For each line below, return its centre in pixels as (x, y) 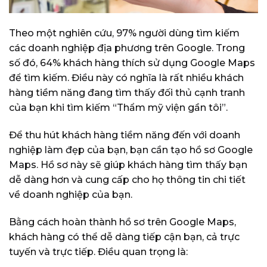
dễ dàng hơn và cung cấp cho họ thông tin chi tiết (127, 180)
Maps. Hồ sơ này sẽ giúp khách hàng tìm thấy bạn (128, 165)
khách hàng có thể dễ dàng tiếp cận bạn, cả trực (124, 237)
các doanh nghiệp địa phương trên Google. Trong (127, 48)
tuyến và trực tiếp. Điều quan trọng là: (98, 252)
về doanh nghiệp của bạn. (71, 195)
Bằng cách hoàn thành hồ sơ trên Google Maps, (122, 222)
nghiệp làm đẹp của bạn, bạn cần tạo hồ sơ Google (131, 150)
